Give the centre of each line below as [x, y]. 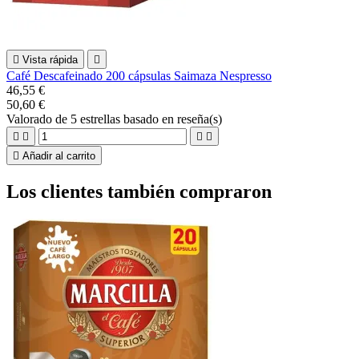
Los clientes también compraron [139, 191]
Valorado [31, 119]
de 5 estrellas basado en [116, 119]
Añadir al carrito [59, 155]
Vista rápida [50, 59]
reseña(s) [200, 119]
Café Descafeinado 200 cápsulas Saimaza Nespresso [139, 75]
